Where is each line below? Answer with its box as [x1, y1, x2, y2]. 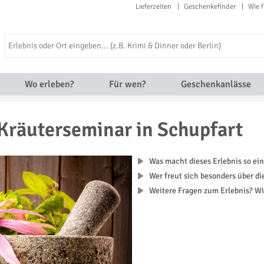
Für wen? [108, 78, 146, 90]
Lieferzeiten [136, 2, 171, 11]
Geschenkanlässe [180, 78, 251, 90]
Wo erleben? [24, 78, 74, 90]
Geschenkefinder [184, 2, 236, 11]
